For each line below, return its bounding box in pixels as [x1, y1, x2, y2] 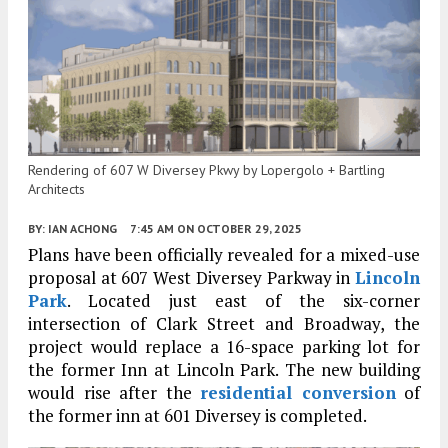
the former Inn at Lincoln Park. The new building [28, 358, 420, 382]
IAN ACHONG [48, 221, 117, 237]
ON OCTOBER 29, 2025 [177, 221, 302, 237]
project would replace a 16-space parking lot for [28, 335, 420, 359]
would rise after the [28, 381, 200, 405]
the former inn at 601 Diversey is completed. [28, 404, 367, 428]
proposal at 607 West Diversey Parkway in [28, 266, 355, 290]
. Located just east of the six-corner [67, 289, 420, 313]
